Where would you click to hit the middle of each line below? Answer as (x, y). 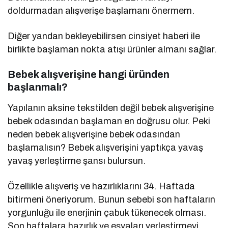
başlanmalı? (38, 87)
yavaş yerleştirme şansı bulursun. (77, 161)
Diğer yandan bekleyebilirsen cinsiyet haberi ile (104, 36)
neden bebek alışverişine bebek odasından (94, 135)
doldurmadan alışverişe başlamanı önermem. (101, 11)
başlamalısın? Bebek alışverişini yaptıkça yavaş (106, 148)
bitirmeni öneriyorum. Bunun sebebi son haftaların (112, 200)
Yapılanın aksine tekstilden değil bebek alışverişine (111, 108)
